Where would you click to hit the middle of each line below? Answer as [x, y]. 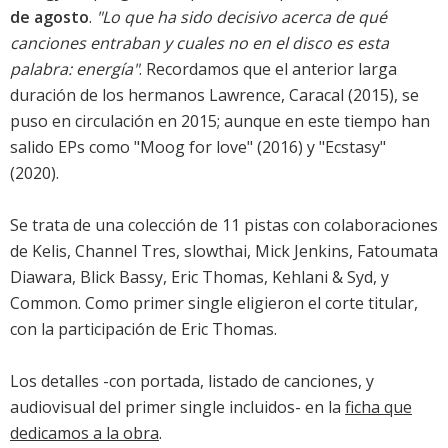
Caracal [316, 95]
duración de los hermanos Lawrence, [149, 95]
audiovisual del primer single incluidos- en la [177, 407]
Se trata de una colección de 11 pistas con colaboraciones [224, 225]
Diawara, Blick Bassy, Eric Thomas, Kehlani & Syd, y [199, 277]
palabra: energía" [74, 69]
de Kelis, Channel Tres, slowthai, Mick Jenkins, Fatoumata [224, 251]
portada [170, 381]
